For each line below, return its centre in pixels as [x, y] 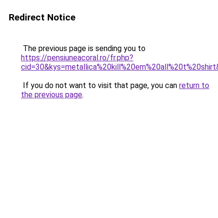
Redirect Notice [42, 17]
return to [194, 85]
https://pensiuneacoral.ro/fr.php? [77, 58]
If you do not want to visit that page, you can [100, 85]
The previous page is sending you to [83, 48]
